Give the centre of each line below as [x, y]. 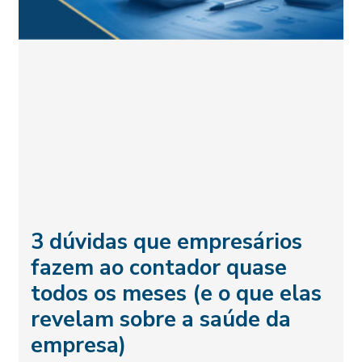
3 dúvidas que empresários [167, 242]
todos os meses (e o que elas [177, 294]
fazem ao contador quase [159, 268]
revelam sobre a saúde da [161, 320]
